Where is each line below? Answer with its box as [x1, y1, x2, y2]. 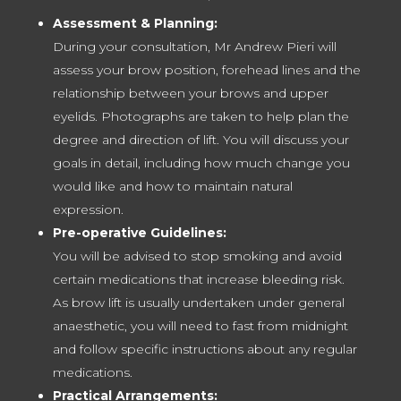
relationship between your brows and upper [52, 85, 328, 102]
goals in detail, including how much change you [52, 155, 350, 172]
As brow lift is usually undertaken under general [52, 294, 345, 311]
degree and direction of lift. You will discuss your [52, 132, 349, 149]
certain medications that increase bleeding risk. [52, 271, 345, 288]
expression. [52, 201, 124, 218]
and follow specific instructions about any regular [52, 341, 357, 358]
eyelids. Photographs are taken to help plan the [52, 108, 349, 125]
